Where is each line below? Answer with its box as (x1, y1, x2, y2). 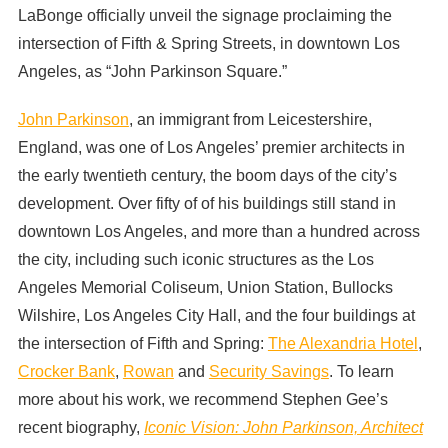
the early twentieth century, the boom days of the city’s (17, 166, 397, 184)
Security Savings (208, 362, 329, 380)
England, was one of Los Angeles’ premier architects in (17, 138, 405, 156)
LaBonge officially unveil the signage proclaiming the (17, 7, 392, 25)
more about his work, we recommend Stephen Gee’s (17, 390, 388, 408)
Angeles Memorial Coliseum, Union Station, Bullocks (17, 278, 393, 296)
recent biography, (17, 418, 144, 436)
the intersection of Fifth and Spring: (17, 334, 268, 352)
